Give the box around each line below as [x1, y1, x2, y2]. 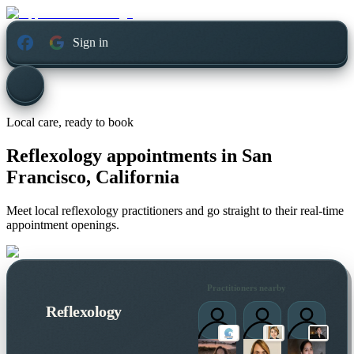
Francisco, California [6, 167, 179, 188]
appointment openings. [6, 218, 119, 232]
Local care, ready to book [6, 115, 134, 130]
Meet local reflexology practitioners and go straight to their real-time [6, 204, 344, 218]
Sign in [73, 36, 109, 50]
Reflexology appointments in [6, 145, 237, 167]
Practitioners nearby [206, 282, 286, 292]
